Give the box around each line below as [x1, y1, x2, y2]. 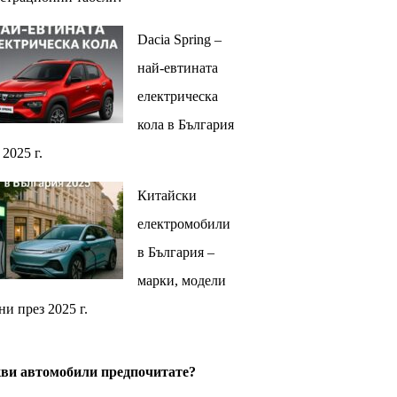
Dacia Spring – [136, 31, 222, 47]
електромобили [136, 215, 230, 231]
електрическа [136, 88, 218, 104]
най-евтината [136, 59, 218, 75]
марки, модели [136, 272, 226, 288]
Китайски [136, 187, 197, 203]
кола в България [136, 116, 234, 132]
